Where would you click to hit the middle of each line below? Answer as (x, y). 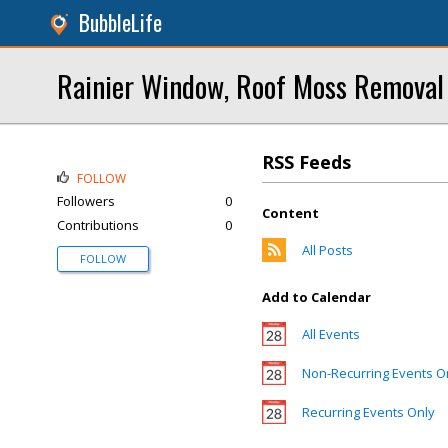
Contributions (98, 225)
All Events (331, 334)
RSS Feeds (306, 162)
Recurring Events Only (368, 412)
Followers (86, 201)
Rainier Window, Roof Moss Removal (250, 85)
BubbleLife (120, 22)
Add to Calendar (316, 297)
